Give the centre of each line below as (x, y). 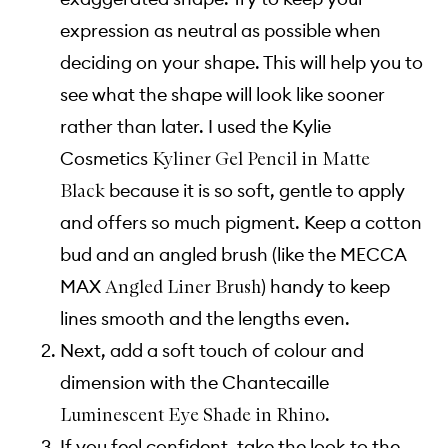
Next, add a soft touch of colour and (212, 350)
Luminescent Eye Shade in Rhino (192, 414)
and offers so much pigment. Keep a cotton (241, 222)
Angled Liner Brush (183, 286)
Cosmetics (106, 158)
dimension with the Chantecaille (194, 382)
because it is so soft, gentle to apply (255, 190)
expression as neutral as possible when (220, 30)
